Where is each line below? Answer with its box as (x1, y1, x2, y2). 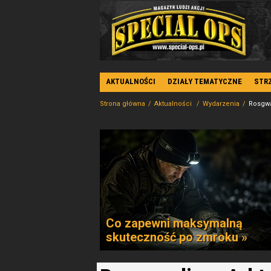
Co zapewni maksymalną (106, 216, 243, 230)
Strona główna (100, 100, 145, 108)
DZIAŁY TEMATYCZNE (168, 77, 242, 86)
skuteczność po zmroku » (106, 230, 247, 244)
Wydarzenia (203, 100, 240, 108)
